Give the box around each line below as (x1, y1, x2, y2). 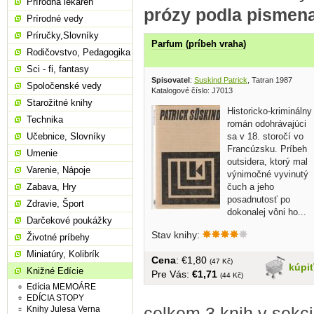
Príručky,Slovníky (27, 30, 99, 41)
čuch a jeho (227, 181, 274, 192)
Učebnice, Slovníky (27, 131, 106, 142)
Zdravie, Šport (27, 198, 84, 209)
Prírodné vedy (27, 13, 83, 24)
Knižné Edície (27, 266, 83, 276)
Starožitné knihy (27, 97, 93, 108)
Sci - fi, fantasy (27, 64, 89, 74)
